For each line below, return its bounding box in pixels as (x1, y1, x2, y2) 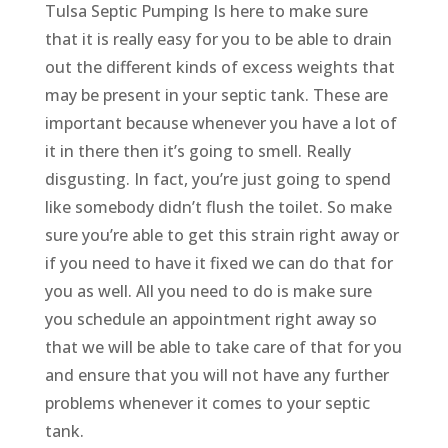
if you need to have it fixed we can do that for (44, 252, 393, 275)
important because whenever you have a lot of (44, 112, 397, 135)
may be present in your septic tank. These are (44, 84, 388, 107)
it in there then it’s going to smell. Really (44, 140, 351, 163)
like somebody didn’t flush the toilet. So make (44, 196, 392, 219)
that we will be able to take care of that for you (44, 336, 402, 359)
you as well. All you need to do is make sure (44, 280, 372, 303)
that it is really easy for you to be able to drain (44, 28, 392, 51)
